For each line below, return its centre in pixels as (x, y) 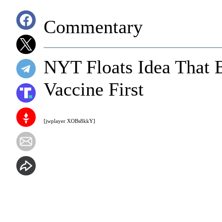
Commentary (93, 27)
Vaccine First (94, 89)
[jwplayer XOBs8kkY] (69, 121)
